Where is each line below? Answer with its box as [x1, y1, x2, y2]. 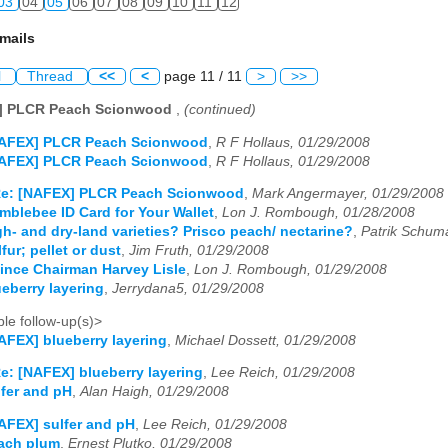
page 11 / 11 [160, 69, 246, 85]
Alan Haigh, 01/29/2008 [80, 384, 229, 400]
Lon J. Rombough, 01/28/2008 [222, 205, 415, 221]
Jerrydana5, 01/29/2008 [112, 281, 264, 297]
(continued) [184, 101, 256, 117]
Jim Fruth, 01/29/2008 [129, 243, 269, 259]
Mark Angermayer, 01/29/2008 [252, 186, 444, 202]
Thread [27, 69, 77, 85]
